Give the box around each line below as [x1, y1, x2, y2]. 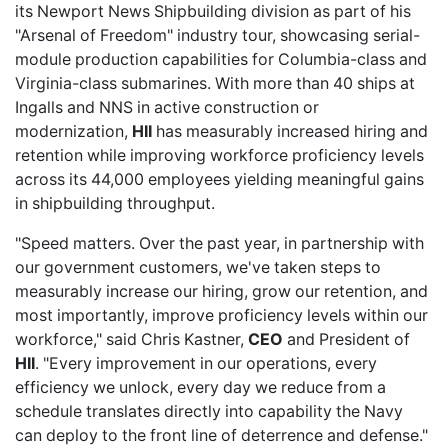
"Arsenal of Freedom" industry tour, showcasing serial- [15, 25, 420, 46]
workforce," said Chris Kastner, [15, 329, 248, 350]
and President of [283, 329, 410, 350]
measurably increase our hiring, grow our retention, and [15, 281, 428, 302]
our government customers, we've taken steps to [15, 257, 381, 278]
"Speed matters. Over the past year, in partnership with [15, 233, 424, 254]
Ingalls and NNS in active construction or [15, 97, 319, 118]
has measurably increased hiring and [152, 121, 428, 142]
